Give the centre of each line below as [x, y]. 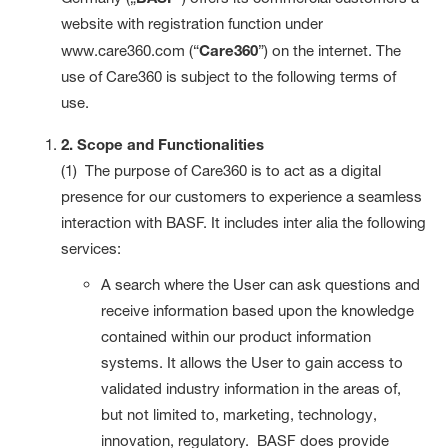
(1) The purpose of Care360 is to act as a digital [221, 170]
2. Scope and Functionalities [163, 143]
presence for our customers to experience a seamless [242, 196]
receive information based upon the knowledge [258, 310]
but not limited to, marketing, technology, [239, 414]
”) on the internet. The [330, 50]
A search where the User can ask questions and [261, 284]
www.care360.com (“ [130, 50]
